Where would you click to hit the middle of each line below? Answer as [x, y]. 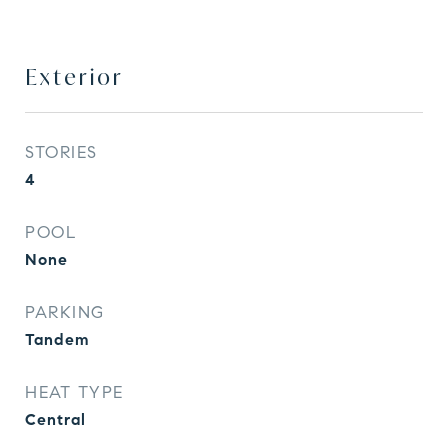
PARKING [65, 312]
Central [55, 419]
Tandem [57, 339]
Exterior [74, 77]
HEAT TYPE [74, 392]
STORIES [61, 152]
